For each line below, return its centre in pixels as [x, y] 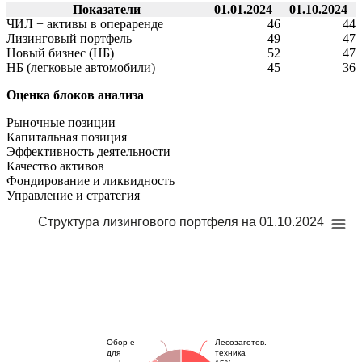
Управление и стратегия [73, 196]
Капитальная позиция [67, 137]
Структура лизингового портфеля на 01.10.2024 [181, 222]
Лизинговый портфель [69, 39]
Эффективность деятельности [88, 152]
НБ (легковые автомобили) [81, 68]
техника [230, 353]
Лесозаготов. [241, 343]
